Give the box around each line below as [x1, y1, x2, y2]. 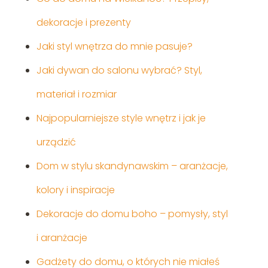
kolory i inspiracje [36, 183, 115, 197]
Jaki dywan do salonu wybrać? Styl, [36, 63, 202, 78]
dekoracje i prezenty [36, 16, 131, 30]
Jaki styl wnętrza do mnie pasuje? [36, 39, 193, 54]
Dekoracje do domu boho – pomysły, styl [36, 207, 228, 221]
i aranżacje [36, 231, 87, 245]
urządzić [36, 135, 76, 150]
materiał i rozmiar [36, 87, 117, 102]
